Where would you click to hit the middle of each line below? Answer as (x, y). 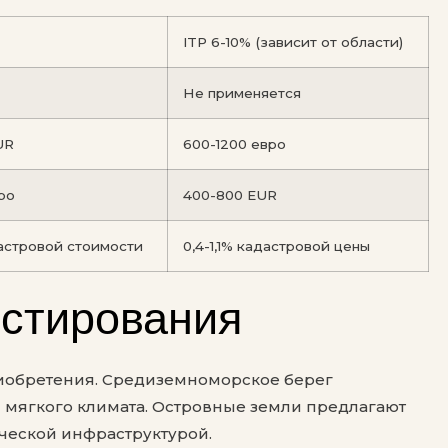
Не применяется (242, 93)
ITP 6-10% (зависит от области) (293, 42)
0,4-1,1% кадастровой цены (276, 246)
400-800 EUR (230, 195)
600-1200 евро (234, 144)
